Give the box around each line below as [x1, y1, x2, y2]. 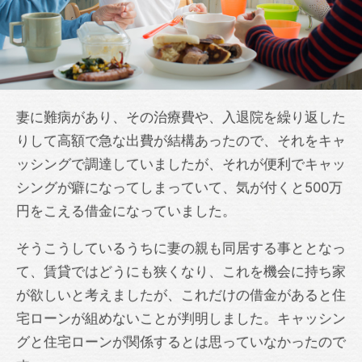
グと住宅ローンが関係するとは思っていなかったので [16, 333, 346, 350]
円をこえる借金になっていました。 [16, 203, 236, 219]
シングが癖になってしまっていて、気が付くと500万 [16, 179, 343, 196]
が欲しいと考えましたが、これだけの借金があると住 [16, 286, 346, 303]
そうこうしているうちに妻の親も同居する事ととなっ [16, 239, 346, 256]
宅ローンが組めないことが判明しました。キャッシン [16, 309, 346, 326]
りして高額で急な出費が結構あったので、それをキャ [16, 133, 346, 149]
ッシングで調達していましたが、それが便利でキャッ [16, 156, 346, 172]
